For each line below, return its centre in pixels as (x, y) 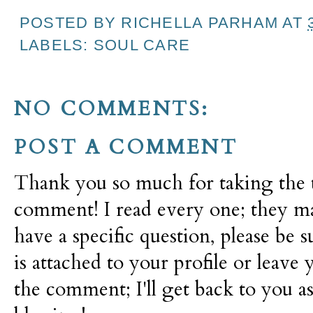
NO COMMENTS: (112, 109)
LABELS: (57, 45)
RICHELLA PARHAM (200, 23)
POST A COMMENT (126, 147)
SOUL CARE (142, 45)
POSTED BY (71, 23)
